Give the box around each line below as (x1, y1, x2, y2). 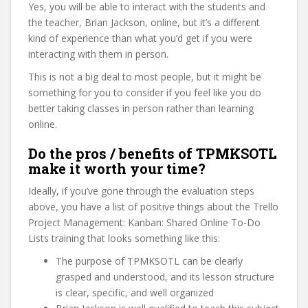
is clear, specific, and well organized (56, 286, 214, 299)
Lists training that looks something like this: (28, 232, 220, 245)
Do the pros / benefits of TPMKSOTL (28, 144, 277, 162)
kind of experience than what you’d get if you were (28, 32, 252, 45)
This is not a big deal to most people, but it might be (28, 70, 261, 83)
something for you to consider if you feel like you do (28, 86, 261, 99)
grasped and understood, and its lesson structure (56, 270, 274, 283)
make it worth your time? (28, 159, 206, 177)
